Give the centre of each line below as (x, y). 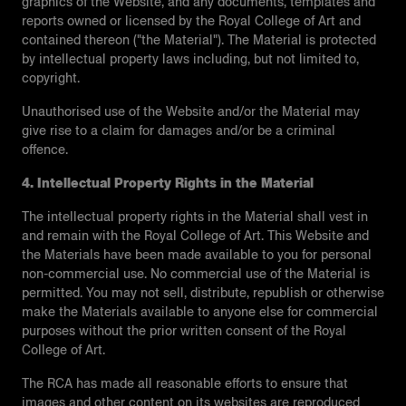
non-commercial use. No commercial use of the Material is (196, 274)
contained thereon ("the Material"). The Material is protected (199, 40)
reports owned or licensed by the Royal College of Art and (191, 21)
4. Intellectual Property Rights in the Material (168, 183)
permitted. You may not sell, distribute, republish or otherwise (203, 293)
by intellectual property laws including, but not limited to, (190, 59)
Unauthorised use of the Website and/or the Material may (191, 111)
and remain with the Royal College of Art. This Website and (195, 236)
